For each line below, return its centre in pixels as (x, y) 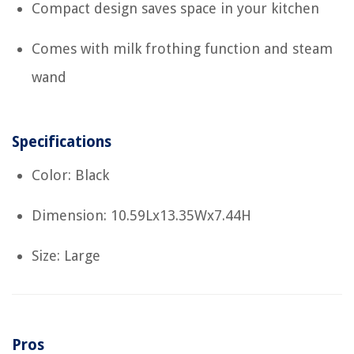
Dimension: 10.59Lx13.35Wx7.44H (141, 216)
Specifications (62, 142)
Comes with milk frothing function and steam (182, 49)
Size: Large (66, 256)
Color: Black (70, 175)
